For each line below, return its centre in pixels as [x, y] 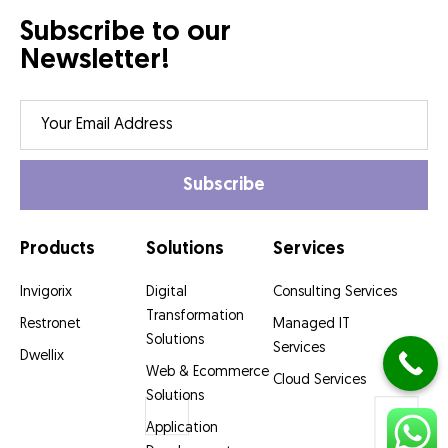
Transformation [195, 317]
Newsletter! [95, 61]
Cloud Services [319, 381]
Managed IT [311, 325]
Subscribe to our [125, 33]
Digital [167, 293]
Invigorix [46, 293]
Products [57, 250]
